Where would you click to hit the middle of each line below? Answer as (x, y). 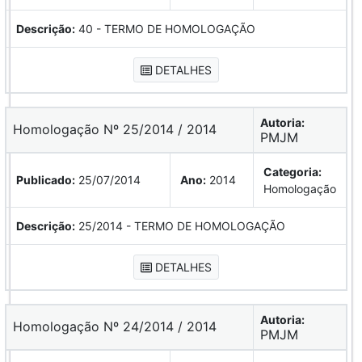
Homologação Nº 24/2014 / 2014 (120, 326)
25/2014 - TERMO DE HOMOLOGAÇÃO (180, 225)
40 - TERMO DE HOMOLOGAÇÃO (165, 28)
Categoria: (293, 171)
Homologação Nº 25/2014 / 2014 (120, 129)
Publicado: (46, 179)
